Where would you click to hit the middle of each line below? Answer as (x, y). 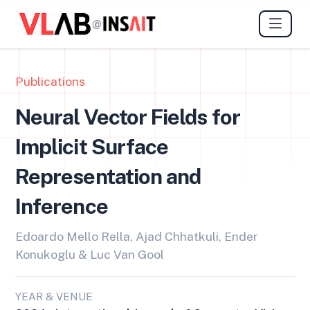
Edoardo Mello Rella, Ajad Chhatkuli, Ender (137, 237)
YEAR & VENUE (54, 297)
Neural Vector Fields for (128, 117)
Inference (62, 207)
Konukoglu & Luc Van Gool (90, 255)
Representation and (108, 177)
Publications (50, 81)
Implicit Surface (92, 147)
